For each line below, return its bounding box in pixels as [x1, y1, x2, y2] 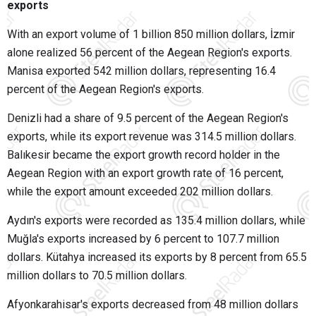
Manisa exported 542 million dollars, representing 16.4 [7, 64, 276, 78]
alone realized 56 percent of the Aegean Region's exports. [7, 46, 292, 60]
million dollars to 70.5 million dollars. [7, 269, 187, 283]
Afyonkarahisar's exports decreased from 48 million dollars [7, 298, 298, 312]
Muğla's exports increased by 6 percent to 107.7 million [7, 232, 279, 246]
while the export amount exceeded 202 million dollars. [7, 185, 273, 199]
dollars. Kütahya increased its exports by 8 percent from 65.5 [7, 250, 307, 265]
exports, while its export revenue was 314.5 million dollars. [7, 130, 296, 144]
